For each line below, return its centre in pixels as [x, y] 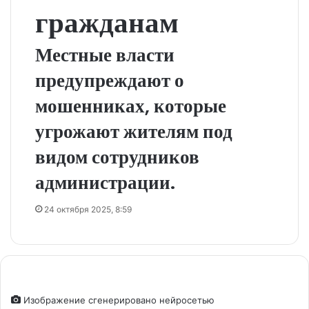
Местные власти [105, 55]
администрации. [105, 182]
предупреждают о [110, 80]
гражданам [107, 22]
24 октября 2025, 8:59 [88, 209]
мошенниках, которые [131, 106]
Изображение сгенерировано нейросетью [118, 300]
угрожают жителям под [134, 131]
